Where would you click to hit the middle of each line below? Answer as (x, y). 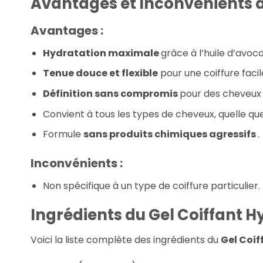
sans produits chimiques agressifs (170, 134)
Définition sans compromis (111, 94)
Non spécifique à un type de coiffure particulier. (151, 186)
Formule (63, 134)
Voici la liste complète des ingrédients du (126, 240)
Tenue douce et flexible (100, 73)
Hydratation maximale (102, 53)
